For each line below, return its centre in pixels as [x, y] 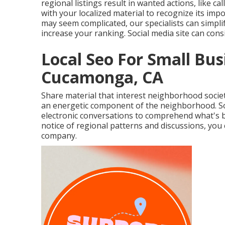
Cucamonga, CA [102, 77]
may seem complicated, [84, 23]
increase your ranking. [83, 33]
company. [59, 136]
